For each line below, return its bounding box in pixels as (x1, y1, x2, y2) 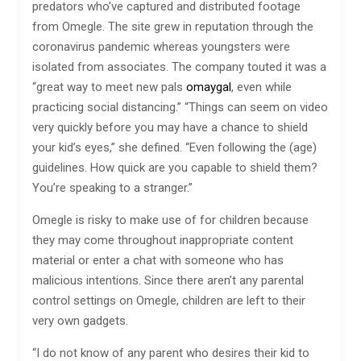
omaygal (186, 80, 231, 94)
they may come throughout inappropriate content (32, 233, 293, 247)
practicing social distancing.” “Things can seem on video (32, 100, 328, 114)
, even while (231, 80, 292, 94)
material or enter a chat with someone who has (32, 253, 284, 268)
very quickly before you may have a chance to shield (32, 120, 308, 135)
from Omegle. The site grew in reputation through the (32, 19, 313, 34)
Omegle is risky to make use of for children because (32, 213, 309, 227)
